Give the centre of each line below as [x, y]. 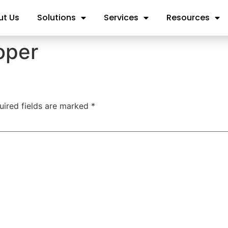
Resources [188, 18]
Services [121, 18]
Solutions [56, 18]
